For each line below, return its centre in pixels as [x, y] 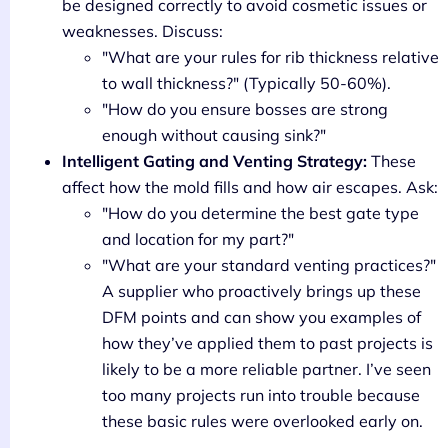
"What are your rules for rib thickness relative [270, 57]
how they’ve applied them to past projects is [267, 343]
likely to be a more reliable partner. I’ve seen [266, 369]
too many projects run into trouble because [261, 395]
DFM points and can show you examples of [261, 317]
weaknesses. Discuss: [142, 31]
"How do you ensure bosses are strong [245, 109]
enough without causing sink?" [214, 135]
